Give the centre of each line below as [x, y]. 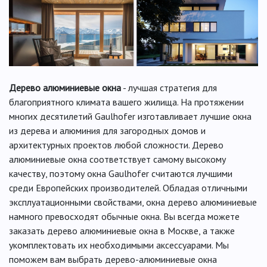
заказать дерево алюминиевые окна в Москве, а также [122, 230]
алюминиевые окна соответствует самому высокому [117, 159]
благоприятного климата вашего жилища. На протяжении [126, 102]
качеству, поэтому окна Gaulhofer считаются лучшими [121, 173]
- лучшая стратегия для [169, 87]
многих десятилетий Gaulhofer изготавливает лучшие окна [130, 116]
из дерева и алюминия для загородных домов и [107, 130]
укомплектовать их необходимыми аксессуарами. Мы [119, 245]
